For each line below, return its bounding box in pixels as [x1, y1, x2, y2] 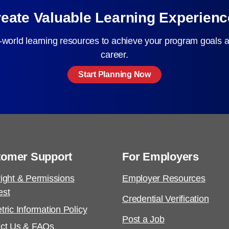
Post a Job [122, 214, 165, 224]
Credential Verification [122, 193, 209, 204]
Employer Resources [122, 173, 205, 184]
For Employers [122, 150, 199, 163]
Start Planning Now [78, 70, 151, 79]
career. [101, 50, 128, 60]
